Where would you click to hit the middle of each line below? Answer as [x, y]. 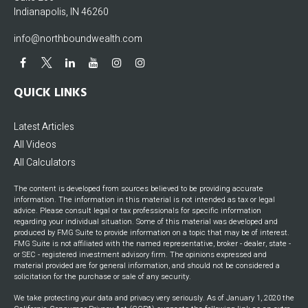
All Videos [35, 145]
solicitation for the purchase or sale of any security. [102, 277]
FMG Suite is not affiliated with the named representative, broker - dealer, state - [152, 244]
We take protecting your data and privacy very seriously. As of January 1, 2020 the [154, 298]
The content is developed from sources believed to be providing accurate [139, 189]
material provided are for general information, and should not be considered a [147, 266]
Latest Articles [44, 127]
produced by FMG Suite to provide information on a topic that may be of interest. [152, 233]
